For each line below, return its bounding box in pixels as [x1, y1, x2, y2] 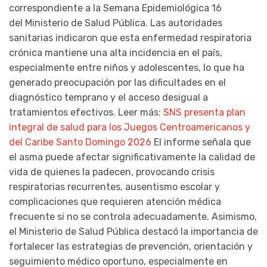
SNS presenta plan [163, 107, 246, 119]
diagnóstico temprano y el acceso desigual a [9, 92, 208, 104]
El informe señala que [151, 136, 251, 148]
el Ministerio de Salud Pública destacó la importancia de [9, 226, 258, 238]
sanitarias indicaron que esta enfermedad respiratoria [9, 32, 252, 44]
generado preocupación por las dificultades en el [9, 77, 226, 89]
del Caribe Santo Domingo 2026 [9, 136, 151, 148]
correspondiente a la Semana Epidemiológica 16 [9, 2, 222, 14]
